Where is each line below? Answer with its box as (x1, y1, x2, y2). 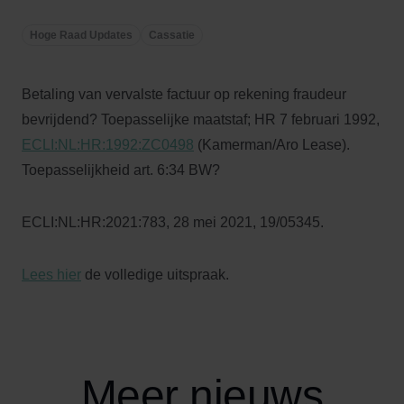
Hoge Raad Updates (30, 29, 133, 41)
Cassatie (149, 29, 195, 41)
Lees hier (22, 267, 81, 282)
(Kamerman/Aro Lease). (194, 137, 350, 152)
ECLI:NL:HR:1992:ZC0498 (22, 137, 194, 152)
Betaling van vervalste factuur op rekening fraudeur (22, 87, 346, 102)
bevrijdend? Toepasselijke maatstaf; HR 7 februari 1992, (22, 112, 380, 127)
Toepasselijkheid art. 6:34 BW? (22, 162, 220, 178)
